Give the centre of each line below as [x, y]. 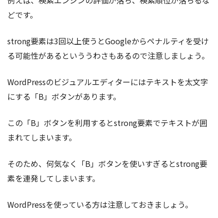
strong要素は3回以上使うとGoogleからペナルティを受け [108, 41]
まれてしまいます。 [42, 137]
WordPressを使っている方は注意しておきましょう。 [100, 204]
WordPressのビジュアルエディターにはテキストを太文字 [108, 82]
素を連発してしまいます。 [54, 178]
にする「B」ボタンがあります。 [64, 96]
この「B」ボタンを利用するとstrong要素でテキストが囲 [107, 122]
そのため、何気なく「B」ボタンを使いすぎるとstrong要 [107, 163]
